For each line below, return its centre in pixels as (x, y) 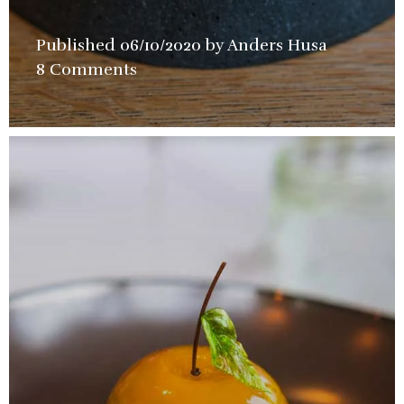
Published (78, 46)
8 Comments (87, 70)
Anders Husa (277, 46)
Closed (354, 70)
